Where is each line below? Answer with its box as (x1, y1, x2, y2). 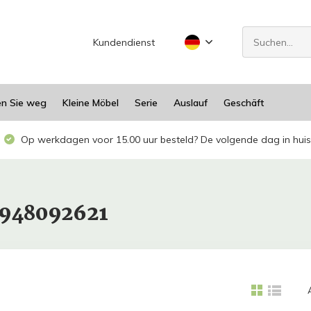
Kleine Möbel (62, 96, 119, 109)
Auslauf (173, 96, 208, 109)
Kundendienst (93, 35, 155, 49)
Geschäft (223, 96, 264, 109)
